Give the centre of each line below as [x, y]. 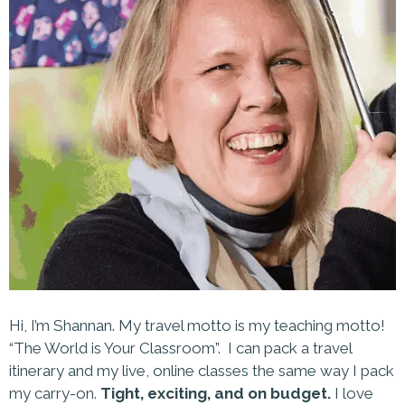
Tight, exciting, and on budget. [216, 393]
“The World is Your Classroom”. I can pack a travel [180, 348]
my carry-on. [55, 393]
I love [352, 393]
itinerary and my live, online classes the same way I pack [202, 370]
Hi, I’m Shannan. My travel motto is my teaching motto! [197, 325]
